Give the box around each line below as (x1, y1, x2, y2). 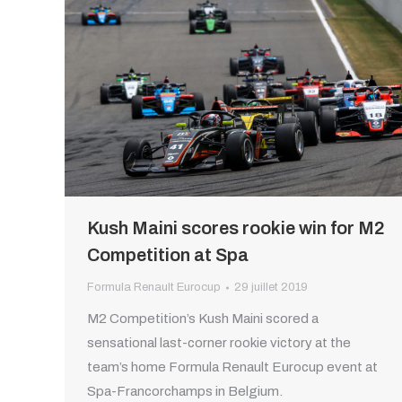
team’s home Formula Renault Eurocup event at (87, 360, 378, 375)
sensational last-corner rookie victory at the (87, 336, 351, 351)
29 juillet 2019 (234, 281, 308, 294)
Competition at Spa (87, 245, 249, 266)
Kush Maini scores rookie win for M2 (87, 218, 385, 239)
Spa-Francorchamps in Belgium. (87, 384, 283, 399)
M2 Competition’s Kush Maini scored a (87, 311, 319, 327)
